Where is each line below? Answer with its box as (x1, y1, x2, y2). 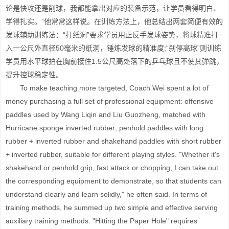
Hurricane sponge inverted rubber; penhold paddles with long (6, 124, 203, 132)
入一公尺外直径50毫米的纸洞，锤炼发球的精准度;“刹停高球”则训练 (6, 44, 221, 52)
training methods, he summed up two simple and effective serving (6, 203, 218, 212)
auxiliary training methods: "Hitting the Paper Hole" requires (6, 217, 197, 225)
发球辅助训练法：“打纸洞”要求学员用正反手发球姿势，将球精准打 (6, 31, 218, 39)
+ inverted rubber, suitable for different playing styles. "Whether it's (6, 150, 220, 158)
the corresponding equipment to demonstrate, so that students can (6, 177, 221, 185)
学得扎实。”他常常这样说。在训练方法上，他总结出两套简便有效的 (6, 17, 223, 26)
